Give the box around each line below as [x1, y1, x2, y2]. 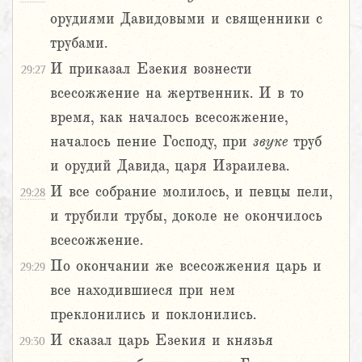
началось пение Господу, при [50, 133, 253, 150]
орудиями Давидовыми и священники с [50, 11, 322, 27]
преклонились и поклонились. [50, 306, 256, 323]
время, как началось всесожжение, [50, 109, 288, 126]
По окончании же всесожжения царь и [50, 258, 322, 275]
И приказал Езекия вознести [50, 61, 252, 78]
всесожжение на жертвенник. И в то [50, 85, 304, 102]
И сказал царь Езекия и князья [50, 332, 273, 349]
